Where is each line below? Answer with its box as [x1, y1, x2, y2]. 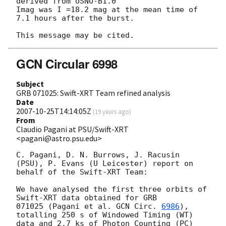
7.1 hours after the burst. [16, 14, 134, 23]
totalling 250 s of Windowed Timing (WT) [16, 210, 193, 220]
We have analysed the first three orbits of [16, 185, 207, 194]
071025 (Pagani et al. [16, 202, 116, 211]
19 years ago [95, 107, 129, 116]
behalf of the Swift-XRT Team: [16, 167, 148, 177]
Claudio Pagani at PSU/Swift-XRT [16, 124, 129, 135]
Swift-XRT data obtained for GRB [16, 193, 157, 203]
